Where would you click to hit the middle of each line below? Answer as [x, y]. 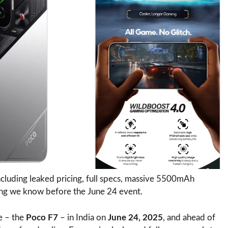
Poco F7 [42, 217]
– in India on [83, 217]
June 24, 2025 [135, 217]
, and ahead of [189, 217]
